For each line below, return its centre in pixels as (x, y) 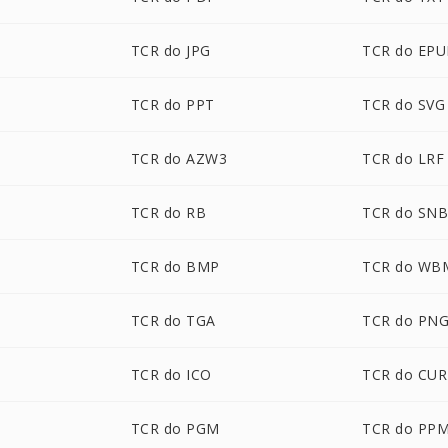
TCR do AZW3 (179, 158)
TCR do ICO (171, 374)
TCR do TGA (173, 320)
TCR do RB (168, 212)
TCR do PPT (172, 104)
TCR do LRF (403, 158)
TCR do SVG (404, 104)
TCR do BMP (175, 266)
